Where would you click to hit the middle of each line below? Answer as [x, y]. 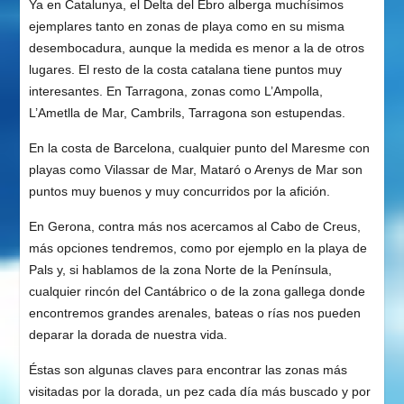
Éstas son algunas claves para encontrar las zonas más [188, 370]
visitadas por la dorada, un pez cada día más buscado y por [199, 392]
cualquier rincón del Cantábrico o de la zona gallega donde [197, 292]
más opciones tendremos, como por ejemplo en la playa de [197, 248]
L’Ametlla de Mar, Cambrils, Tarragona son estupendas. [187, 113]
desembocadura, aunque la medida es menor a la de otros [196, 48]
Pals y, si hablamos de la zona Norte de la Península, [180, 270]
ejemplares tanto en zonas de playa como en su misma [186, 27]
